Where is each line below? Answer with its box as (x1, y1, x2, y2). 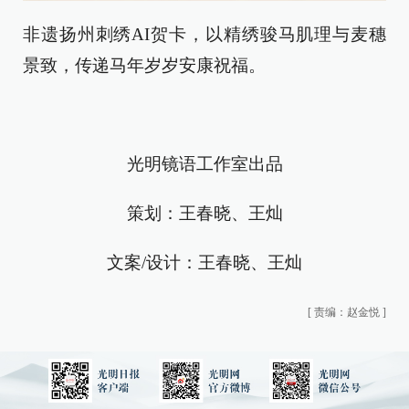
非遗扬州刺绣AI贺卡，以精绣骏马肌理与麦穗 (23, 24, 386, 44)
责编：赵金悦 (314, 305, 380, 319)
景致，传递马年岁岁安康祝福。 (23, 55, 266, 75)
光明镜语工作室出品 (126, 153, 283, 173)
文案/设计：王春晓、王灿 (107, 252, 302, 272)
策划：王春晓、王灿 (126, 203, 283, 223)
